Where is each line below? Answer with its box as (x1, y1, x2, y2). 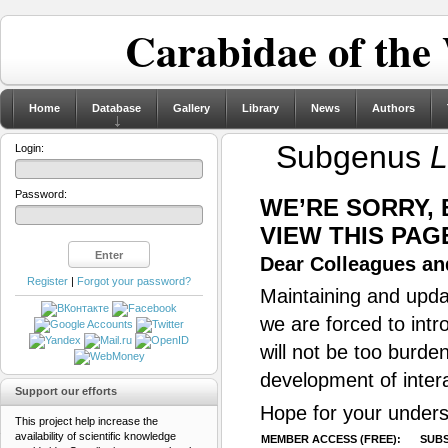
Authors (372, 102, 415, 114)
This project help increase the (15, 415, 158, 428)
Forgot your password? (77, 275, 191, 287)
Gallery (173, 102, 210, 114)
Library (242, 102, 279, 114)
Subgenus (276, 139, 430, 175)
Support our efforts (15, 385, 117, 398)
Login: (15, 142, 44, 154)
